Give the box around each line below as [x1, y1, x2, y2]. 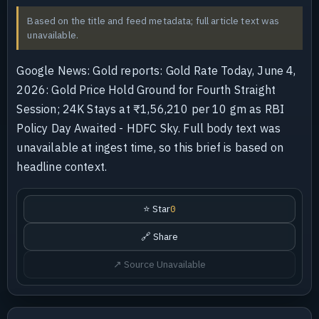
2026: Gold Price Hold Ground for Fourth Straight [16, 83, 276, 98]
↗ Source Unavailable [113, 258, 206, 271]
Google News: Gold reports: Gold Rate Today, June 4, [16, 63, 296, 78]
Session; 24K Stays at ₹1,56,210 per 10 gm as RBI [16, 102, 285, 117]
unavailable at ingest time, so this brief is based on [16, 140, 283, 155]
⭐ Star [142, 202, 170, 216]
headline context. [16, 159, 108, 174]
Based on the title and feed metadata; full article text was [27, 14, 280, 28]
